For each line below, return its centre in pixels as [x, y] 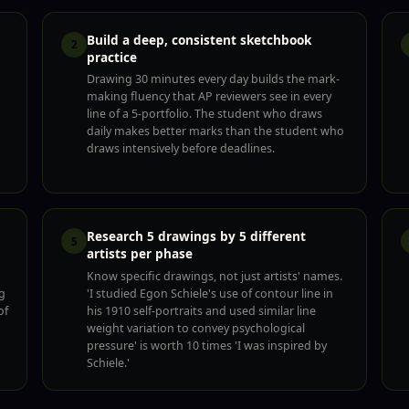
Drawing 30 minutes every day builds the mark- [213, 79]
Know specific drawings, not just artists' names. [215, 277]
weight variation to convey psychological [196, 329]
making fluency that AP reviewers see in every [209, 97]
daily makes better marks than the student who [215, 131]
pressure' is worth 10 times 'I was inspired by [207, 346]
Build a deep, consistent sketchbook [199, 39]
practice [112, 57]
